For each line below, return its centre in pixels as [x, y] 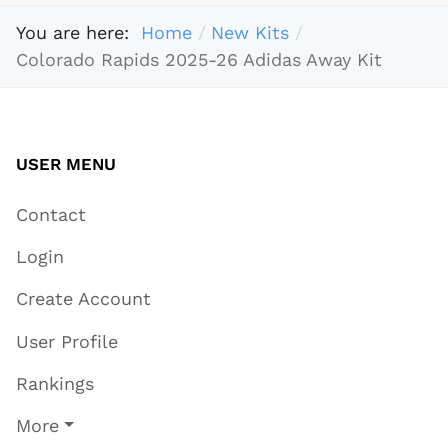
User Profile [67, 341]
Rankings [55, 384]
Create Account [83, 299]
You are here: [78, 33]
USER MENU [66, 163]
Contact [51, 214]
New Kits [249, 33]
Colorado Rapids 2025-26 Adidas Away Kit [199, 60]
